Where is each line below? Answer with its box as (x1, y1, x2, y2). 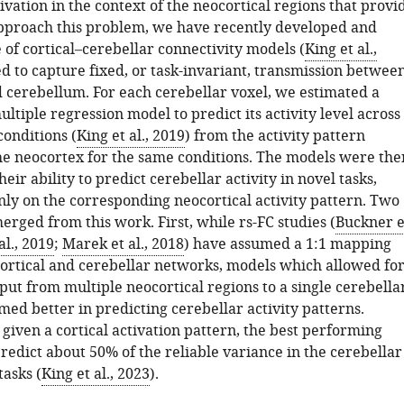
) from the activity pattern (184, 125, 365, 147)
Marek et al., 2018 (61, 234, 184, 255)
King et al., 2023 (41, 363, 150, 385)
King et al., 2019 (76, 125, 185, 147)
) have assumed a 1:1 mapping (183, 234, 391, 255)
